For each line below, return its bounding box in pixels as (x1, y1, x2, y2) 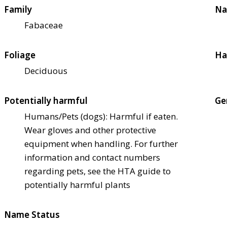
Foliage (4, 49, 35, 61)
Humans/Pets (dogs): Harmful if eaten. (24, 110, 178, 122)
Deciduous (24, 64, 67, 77)
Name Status (4, 208, 60, 220)
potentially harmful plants (24, 178, 130, 191)
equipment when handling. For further (24, 137, 178, 149)
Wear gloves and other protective (24, 124, 156, 136)
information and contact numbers (24, 151, 160, 163)
